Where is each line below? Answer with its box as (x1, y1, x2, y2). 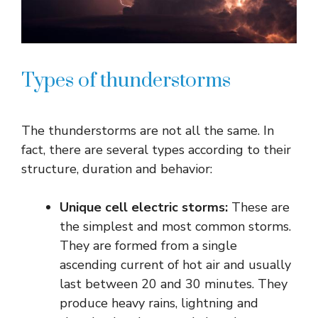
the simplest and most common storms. (60, 218, 291, 236)
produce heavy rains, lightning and (60, 295, 258, 312)
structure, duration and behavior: (21, 160, 212, 178)
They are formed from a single (60, 237, 237, 255)
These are (228, 199, 290, 216)
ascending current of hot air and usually (60, 256, 291, 274)
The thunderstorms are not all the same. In (21, 122, 274, 140)
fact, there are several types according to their (21, 141, 291, 159)
